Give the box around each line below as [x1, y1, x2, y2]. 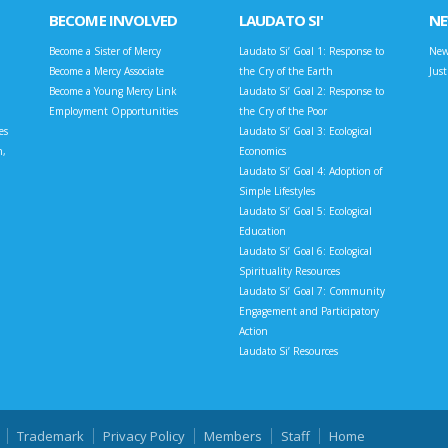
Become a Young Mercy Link [49, 84, 177, 99]
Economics [239, 144, 286, 159]
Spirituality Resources [239, 264, 340, 279]
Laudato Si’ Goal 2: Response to [239, 84, 384, 99]
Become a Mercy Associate [49, 64, 164, 79]
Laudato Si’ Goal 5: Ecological [239, 204, 372, 219]
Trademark [17, 427, 84, 446]
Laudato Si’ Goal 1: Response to [239, 44, 384, 59]
